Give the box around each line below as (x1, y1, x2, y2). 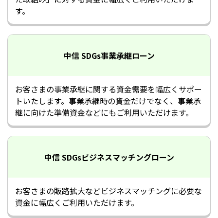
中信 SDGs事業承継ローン (63, 49, 155, 61)
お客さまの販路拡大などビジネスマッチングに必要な (15, 185, 202, 197)
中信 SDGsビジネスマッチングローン (44, 151, 174, 163)
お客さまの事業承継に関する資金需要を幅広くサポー (15, 83, 202, 95)
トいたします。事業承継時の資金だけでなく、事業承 (15, 95, 201, 107)
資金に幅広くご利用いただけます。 (15, 197, 139, 208)
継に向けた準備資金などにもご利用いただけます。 (15, 107, 193, 118)
